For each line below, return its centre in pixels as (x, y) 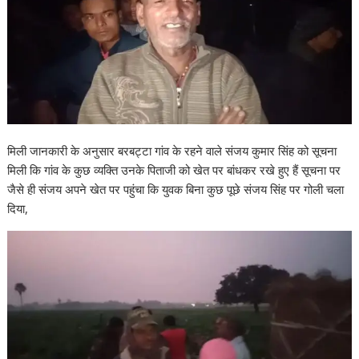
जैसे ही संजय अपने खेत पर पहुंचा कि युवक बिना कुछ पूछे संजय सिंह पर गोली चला (176, 190)
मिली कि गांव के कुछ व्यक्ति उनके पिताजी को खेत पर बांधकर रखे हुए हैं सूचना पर (174, 170)
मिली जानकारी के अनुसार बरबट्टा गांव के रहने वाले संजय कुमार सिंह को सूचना (172, 151)
